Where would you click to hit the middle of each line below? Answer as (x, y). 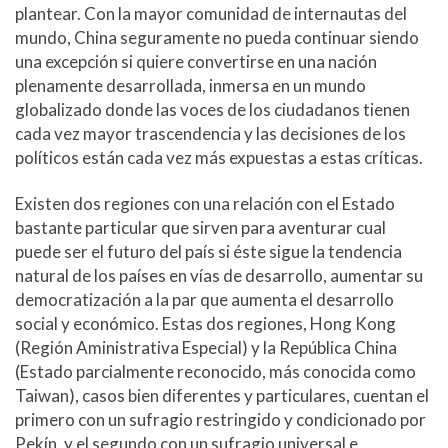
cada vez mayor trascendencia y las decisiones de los (210, 134)
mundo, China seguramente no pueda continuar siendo (217, 38)
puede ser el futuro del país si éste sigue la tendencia (208, 251)
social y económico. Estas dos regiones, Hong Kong (205, 323)
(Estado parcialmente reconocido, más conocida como (215, 371)
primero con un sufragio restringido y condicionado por (220, 419)
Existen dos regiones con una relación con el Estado (205, 203)
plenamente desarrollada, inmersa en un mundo (190, 86)
